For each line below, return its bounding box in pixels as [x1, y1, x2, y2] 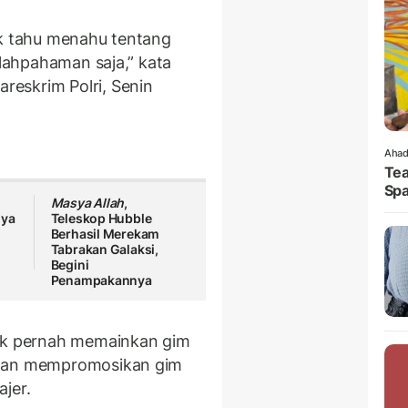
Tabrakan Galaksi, [50, 241, 159, 258]
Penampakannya [50, 272, 152, 289]
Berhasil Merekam [50, 226, 160, 242]
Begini [50, 257, 89, 273]
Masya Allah [50, 195, 125, 211]
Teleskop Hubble [50, 210, 152, 227]
